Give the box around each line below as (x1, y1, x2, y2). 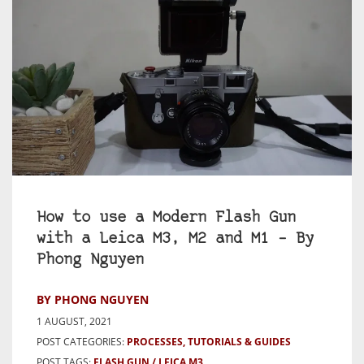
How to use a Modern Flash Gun (37, 210, 296, 226)
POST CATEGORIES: (37, 334, 124, 349)
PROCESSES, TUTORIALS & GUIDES (127, 334, 291, 349)
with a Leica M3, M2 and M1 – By (37, 231, 314, 247)
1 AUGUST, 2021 (37, 314, 112, 328)
